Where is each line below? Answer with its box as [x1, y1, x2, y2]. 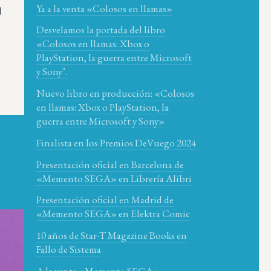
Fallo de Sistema [36, 243, 101, 256]
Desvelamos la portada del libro [36, 23, 165, 37]
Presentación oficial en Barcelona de [36, 157, 184, 171]
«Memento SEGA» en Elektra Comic [36, 207, 190, 221]
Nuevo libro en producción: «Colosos [36, 87, 194, 100]
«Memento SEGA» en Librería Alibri [36, 171, 192, 185]
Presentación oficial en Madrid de [36, 193, 174, 207]
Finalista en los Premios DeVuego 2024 [36, 135, 196, 149]
